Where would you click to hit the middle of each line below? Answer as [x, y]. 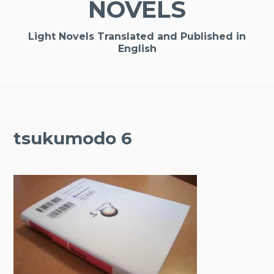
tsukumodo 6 [73, 139]
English [137, 49]
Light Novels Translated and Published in [137, 37]
